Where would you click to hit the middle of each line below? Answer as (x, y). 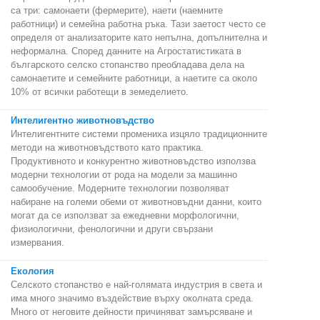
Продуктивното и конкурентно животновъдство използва (133, 161)
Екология (32, 271)
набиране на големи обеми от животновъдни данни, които (136, 202)
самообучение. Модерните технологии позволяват (120, 189)
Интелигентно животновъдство (82, 121)
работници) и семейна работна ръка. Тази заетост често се (138, 24)
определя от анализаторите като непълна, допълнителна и (139, 38)
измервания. (37, 243)
